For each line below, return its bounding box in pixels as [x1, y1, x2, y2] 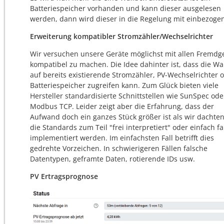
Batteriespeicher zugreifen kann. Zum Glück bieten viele [30, 80, 218, 90]
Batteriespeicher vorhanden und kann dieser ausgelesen [30, 3, 221, 13]
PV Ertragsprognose [30, 171, 98, 181]
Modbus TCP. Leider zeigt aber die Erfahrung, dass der [30, 101, 214, 111]
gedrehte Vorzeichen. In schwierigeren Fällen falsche [30, 143, 207, 153]
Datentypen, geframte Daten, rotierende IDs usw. [30, 153, 195, 163]
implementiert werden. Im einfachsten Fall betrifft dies [30, 132, 214, 142]
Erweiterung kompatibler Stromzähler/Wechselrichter [30, 31, 213, 41]
